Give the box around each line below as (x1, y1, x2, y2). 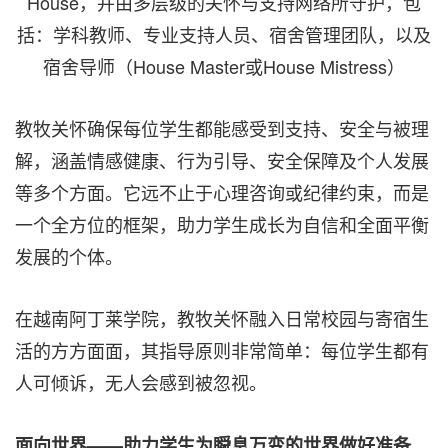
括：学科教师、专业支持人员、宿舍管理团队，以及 (17, 21, 431, 48)
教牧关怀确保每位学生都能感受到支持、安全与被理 (15, 115, 429, 142)
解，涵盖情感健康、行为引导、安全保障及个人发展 (15, 147, 429, 174)
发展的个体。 (15, 243, 123, 270)
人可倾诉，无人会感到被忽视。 (15, 369, 267, 396)
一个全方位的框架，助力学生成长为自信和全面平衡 (15, 211, 429, 238)
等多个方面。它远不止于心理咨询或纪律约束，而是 (15, 179, 429, 206)
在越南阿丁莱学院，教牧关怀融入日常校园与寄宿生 (15, 305, 429, 332)
